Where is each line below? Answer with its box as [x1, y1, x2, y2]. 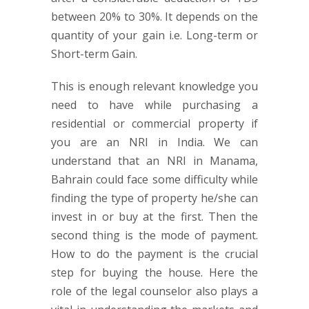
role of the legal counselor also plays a [51, 283, 258, 299]
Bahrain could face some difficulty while [51, 172, 258, 187]
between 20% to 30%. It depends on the [51, 9, 258, 24]
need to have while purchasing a [51, 97, 258, 112]
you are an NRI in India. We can [51, 134, 258, 150]
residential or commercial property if [51, 116, 258, 131]
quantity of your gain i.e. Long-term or [51, 28, 258, 43]
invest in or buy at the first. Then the [51, 209, 258, 224]
